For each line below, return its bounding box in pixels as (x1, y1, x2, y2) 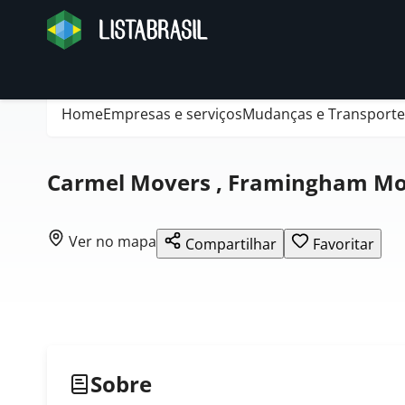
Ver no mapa (69, 231, 156, 251)
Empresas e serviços (103, 104, 242, 124)
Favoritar (313, 234, 374, 254)
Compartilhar (185, 234, 277, 254)
